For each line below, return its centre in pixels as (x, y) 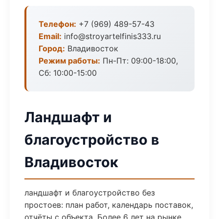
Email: (50, 36)
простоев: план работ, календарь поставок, (109, 205)
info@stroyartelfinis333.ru (111, 36)
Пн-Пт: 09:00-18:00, (139, 61)
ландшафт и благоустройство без (90, 193)
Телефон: (57, 24)
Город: (52, 48)
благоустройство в (92, 140)
